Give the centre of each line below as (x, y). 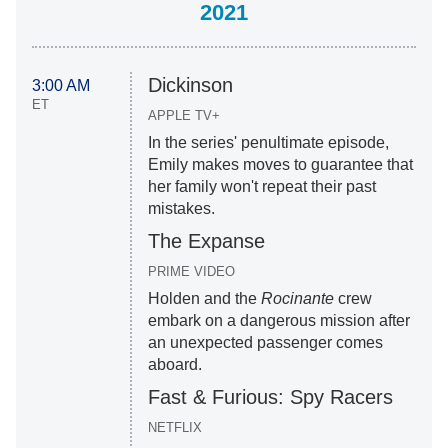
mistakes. (181, 209)
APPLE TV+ (183, 116)
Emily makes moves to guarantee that (280, 165)
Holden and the (204, 299)
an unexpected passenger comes (265, 343)
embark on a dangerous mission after (278, 321)
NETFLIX (174, 428)
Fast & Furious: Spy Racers (270, 397)
